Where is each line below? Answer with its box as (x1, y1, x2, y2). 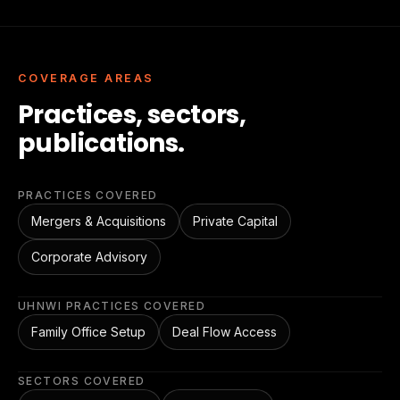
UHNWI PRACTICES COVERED (18, 299, 206, 312)
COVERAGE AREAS (18, 71, 154, 85)
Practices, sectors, (18, 97, 246, 132)
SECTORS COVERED (18, 374, 146, 387)
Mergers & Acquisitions (31, 213, 166, 229)
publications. (18, 126, 185, 161)
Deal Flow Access (172, 324, 277, 339)
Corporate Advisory (31, 249, 147, 264)
